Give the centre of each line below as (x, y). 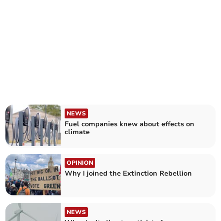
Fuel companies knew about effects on (130, 124)
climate (78, 132)
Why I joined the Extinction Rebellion (129, 173)
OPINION (80, 163)
